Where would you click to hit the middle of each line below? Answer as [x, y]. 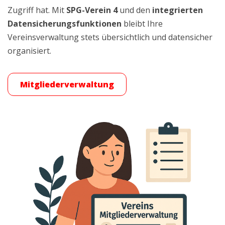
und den [135, 10]
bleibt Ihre [143, 24]
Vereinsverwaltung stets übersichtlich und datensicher [110, 37]
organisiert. [29, 51]
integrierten [178, 10]
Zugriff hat [28, 10]
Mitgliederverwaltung [67, 84]
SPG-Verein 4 [92, 10]
